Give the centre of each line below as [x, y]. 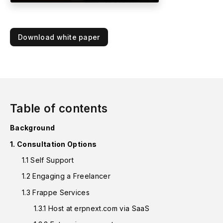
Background [33, 128]
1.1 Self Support [48, 160]
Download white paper [59, 37]
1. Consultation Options [54, 144]
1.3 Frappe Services [56, 192]
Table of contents [59, 109]
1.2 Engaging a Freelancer [66, 176]
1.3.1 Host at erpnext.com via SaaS [92, 208]
